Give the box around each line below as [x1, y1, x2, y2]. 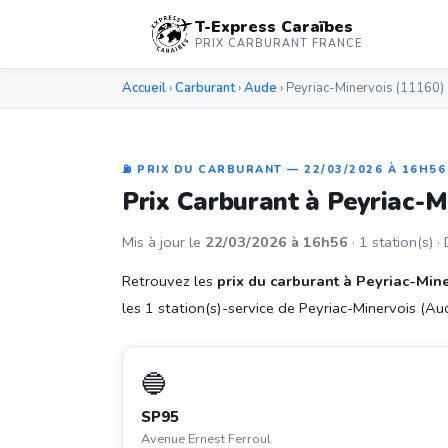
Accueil [122, 79, 166, 97]
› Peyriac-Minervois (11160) [277, 79, 444, 97]
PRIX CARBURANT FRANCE [195, 36, 363, 51]
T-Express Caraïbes [195, 16, 354, 38]
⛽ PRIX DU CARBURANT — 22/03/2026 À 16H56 [122, 162, 446, 177]
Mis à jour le [122, 232, 205, 252]
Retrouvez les [122, 271, 217, 291]
